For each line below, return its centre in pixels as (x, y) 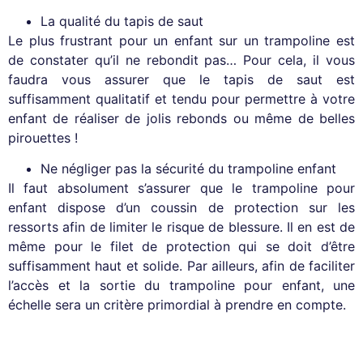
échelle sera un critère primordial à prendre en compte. (177, 305)
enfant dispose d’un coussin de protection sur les (181, 208)
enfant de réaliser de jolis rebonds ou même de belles (181, 118)
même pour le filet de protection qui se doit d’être (181, 247)
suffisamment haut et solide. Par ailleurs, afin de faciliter (181, 266)
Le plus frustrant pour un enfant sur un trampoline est (181, 40)
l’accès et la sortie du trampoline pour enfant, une (181, 286)
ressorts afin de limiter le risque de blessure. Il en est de (181, 227)
